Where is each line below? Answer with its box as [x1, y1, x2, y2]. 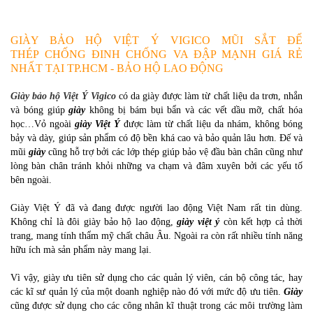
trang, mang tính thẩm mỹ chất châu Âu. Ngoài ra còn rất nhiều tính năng [10, 231, 303, 242]
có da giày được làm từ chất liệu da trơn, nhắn [115, 91, 303, 102]
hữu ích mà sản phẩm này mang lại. [10, 245, 152, 256]
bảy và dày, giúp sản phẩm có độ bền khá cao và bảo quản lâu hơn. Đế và [10, 133, 303, 144]
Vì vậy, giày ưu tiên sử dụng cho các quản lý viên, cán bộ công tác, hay [10, 272, 303, 284]
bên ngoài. [10, 175, 52, 186]
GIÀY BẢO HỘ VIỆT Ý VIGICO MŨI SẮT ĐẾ [10, 34, 303, 47]
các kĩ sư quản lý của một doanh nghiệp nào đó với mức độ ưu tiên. [10, 286, 284, 298]
